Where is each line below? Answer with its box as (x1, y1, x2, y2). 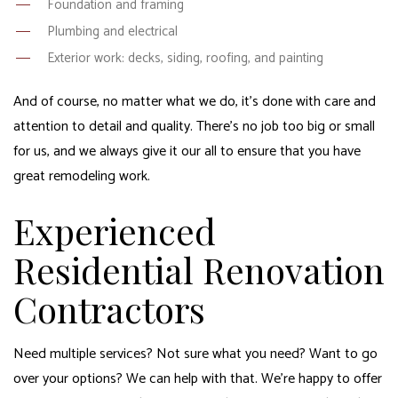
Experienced (13, 206, 216, 254)
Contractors (13, 284, 205, 332)
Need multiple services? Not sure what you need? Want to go (13, 341, 378, 366)
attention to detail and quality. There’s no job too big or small (13, 114, 375, 139)
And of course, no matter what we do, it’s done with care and (13, 89, 376, 114)
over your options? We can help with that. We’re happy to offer (13, 366, 382, 391)
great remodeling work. (13, 163, 150, 188)
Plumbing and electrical (46, 20, 178, 43)
